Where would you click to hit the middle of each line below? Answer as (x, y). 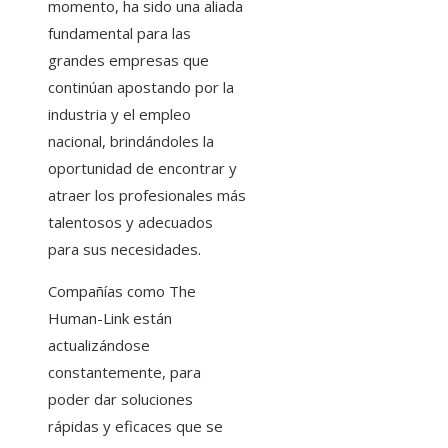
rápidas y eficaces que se (135, 426)
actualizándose (99, 345)
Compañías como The (122, 291)
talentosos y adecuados (130, 222)
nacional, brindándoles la (131, 141)
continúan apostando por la (141, 87)
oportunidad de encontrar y (142, 168)
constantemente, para (124, 372)
